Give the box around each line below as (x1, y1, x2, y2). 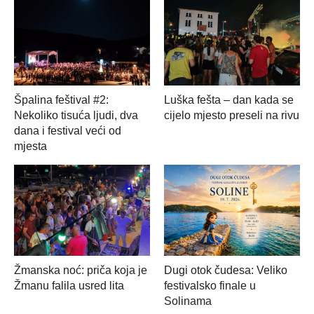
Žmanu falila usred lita (14, 279, 124, 292)
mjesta (14, 140, 47, 153)
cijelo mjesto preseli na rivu (164, 109, 299, 122)
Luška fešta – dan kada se (164, 94, 294, 107)
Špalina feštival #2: (14, 94, 109, 107)
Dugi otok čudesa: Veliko (164, 264, 287, 276)
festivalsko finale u (164, 279, 256, 292)
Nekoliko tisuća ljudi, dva (14, 109, 138, 122)
